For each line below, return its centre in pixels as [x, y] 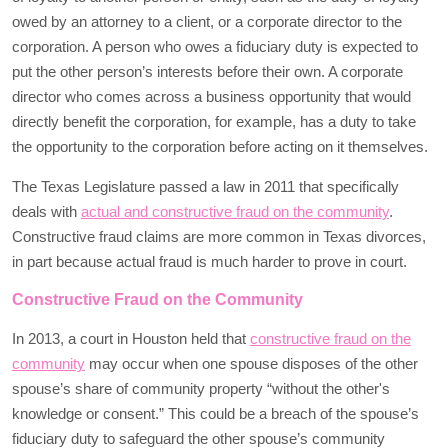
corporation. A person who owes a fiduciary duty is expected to [215, 46]
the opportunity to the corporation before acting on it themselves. [220, 146]
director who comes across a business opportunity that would [211, 96]
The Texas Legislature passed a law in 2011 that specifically [205, 186]
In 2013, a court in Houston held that [131, 338]
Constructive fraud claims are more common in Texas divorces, [219, 236]
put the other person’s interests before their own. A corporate [207, 71]
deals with [46, 211]
